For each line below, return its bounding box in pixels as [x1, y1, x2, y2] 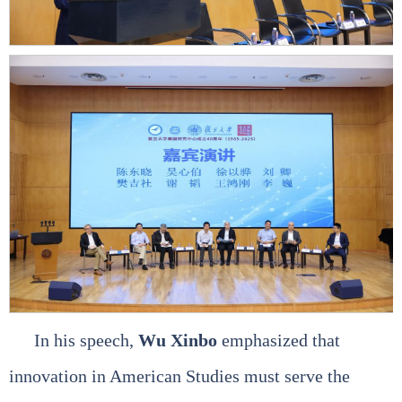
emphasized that [217, 329, 340, 350]
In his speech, [34, 329, 138, 350]
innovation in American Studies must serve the [9, 365, 350, 386]
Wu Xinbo [138, 329, 217, 350]
